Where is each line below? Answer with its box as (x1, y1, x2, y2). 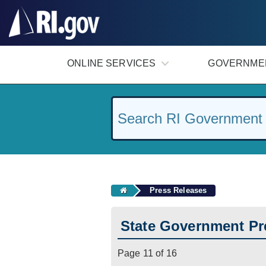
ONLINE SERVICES (67, 58, 156, 68)
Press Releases (150, 186, 207, 195)
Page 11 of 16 (118, 248, 178, 258)
